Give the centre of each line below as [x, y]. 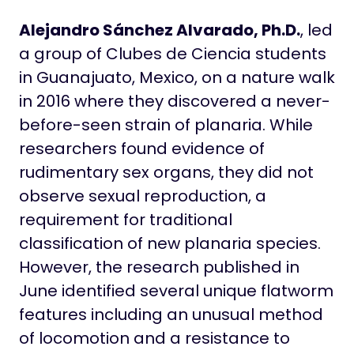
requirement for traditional [126, 219]
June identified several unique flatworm [176, 290]
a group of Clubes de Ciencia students [173, 53]
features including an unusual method [171, 314]
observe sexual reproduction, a [143, 196]
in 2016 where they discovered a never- [175, 101]
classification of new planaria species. [170, 243]
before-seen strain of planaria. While [166, 124]
